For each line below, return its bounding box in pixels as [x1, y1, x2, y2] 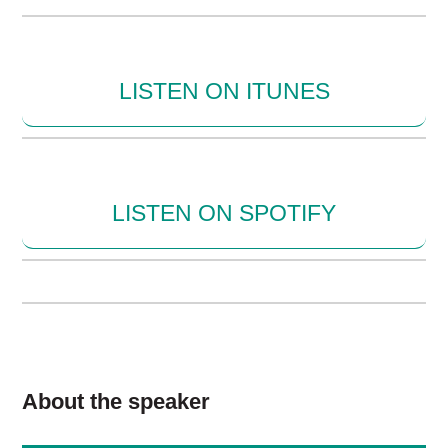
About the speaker [22, 389, 211, 414]
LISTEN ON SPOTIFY [112, 201, 336, 226]
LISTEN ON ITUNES [118, 79, 330, 104]
